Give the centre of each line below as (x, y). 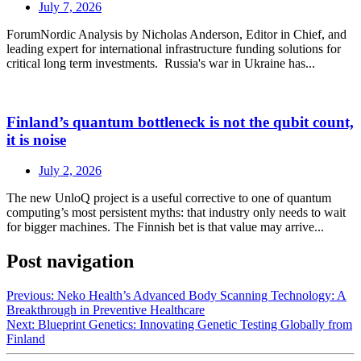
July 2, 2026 (70, 171)
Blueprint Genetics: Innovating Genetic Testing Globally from (195, 325)
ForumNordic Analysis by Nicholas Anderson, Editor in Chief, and (176, 34)
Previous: (30, 296)
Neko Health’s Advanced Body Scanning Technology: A (202, 296)
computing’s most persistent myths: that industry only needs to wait (176, 213)
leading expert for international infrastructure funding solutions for (174, 49)
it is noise (36, 139)
